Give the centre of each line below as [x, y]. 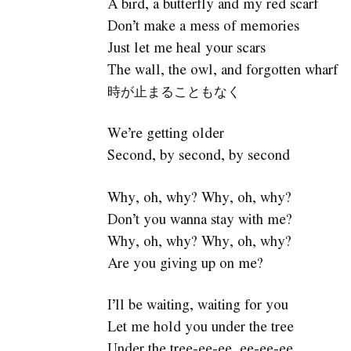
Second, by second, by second [198, 155]
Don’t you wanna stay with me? [199, 218]
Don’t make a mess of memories [203, 25]
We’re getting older [165, 133]
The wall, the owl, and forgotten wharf [222, 69]
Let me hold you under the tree [200, 326]
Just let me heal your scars [186, 47]
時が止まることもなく [174, 90]
